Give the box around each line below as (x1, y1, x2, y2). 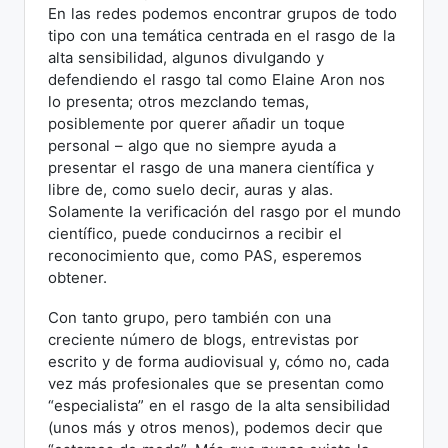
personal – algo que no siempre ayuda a (47, 136, 336, 156)
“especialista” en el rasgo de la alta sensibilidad (47, 396, 390, 416)
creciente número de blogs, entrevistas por (47, 330, 359, 350)
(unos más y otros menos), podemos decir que (47, 418, 383, 438)
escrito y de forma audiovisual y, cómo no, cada (47, 352, 389, 372)
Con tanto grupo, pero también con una (47, 308, 331, 328)
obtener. (47, 268, 107, 288)
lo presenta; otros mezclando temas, (47, 92, 309, 112)
